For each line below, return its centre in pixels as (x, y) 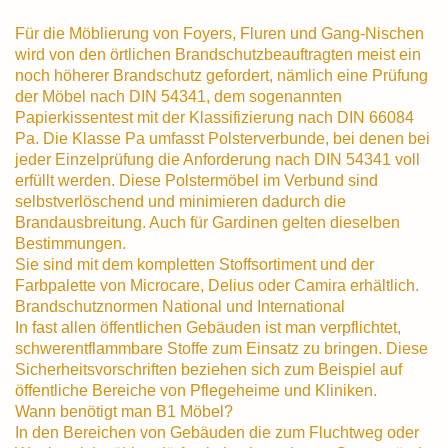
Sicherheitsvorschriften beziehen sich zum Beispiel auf (208, 368)
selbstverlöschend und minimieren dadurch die (180, 200)
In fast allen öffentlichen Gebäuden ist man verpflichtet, (208, 326)
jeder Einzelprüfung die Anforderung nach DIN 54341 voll (217, 158)
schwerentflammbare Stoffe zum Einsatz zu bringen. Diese (221, 347)
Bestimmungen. (70, 242)
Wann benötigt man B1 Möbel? (124, 410)
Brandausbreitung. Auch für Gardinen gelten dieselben (207, 221)
